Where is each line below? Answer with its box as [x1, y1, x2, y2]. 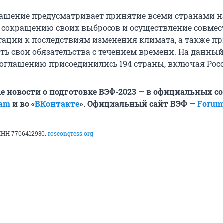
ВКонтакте [35, 98, 79, 109]
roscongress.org [48, 129, 93, 138]
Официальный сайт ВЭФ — [87, 98, 197, 109]
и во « [10, 98, 35, 109]
